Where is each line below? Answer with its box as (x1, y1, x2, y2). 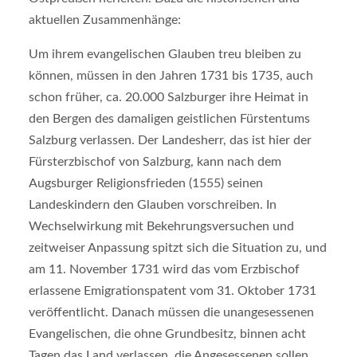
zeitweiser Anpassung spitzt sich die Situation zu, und (28, 241, 327, 254)
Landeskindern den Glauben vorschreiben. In (28, 198, 277, 211)
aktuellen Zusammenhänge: (28, 13, 181, 26)
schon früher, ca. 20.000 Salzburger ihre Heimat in (28, 90, 308, 104)
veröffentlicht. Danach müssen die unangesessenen (28, 305, 314, 319)
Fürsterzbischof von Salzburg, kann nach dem (28, 155, 281, 168)
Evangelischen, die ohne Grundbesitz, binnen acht (28, 327, 306, 340)
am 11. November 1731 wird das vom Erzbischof (28, 262, 300, 276)
